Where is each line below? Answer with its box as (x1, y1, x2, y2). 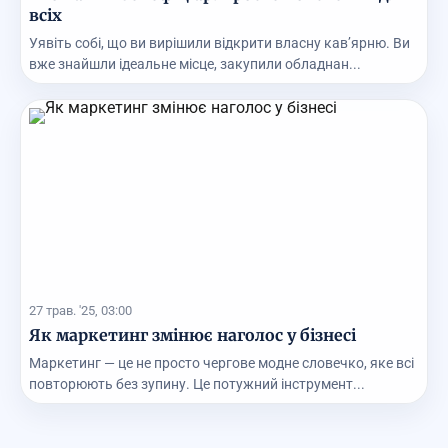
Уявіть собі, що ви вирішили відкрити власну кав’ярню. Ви (29, 35, 410, 52)
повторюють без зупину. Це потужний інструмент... (29, 376, 365, 393)
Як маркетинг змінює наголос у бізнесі (29, 325, 356, 346)
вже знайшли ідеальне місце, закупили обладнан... (29, 56, 361, 73)
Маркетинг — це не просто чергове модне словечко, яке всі (29, 355, 414, 372)
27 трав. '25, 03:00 (29, 303, 132, 319)
